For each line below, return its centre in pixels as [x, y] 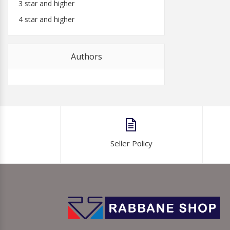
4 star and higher [46, 19]
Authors [86, 56]
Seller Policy [131, 143]
